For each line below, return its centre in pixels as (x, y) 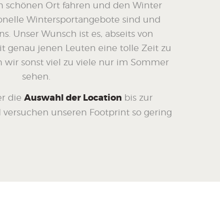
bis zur (137, 97)
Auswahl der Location (73, 97)
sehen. (36, 76)
